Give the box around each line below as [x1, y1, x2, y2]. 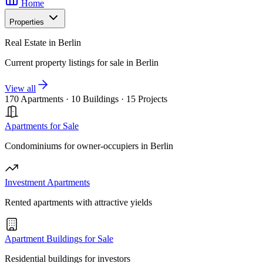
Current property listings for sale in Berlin [5, 58, 159, 68]
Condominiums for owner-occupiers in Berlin [5, 141, 173, 151]
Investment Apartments [5, 177, 90, 187]
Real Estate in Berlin [5, 38, 81, 48]
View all [5, 83, 36, 93]
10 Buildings [71, 94, 119, 104]
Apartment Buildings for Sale [5, 234, 113, 244]
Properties [9, 18, 46, 26]
